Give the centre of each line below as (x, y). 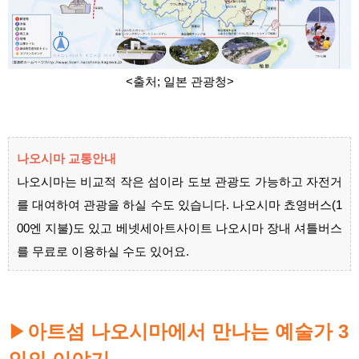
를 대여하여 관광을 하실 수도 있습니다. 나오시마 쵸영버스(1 (179, 205)
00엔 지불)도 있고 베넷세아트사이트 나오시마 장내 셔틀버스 (179, 228)
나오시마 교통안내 (67, 158)
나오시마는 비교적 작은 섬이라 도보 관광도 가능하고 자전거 (179, 182)
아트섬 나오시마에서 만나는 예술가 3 (188, 331)
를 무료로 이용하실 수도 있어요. (103, 251)
